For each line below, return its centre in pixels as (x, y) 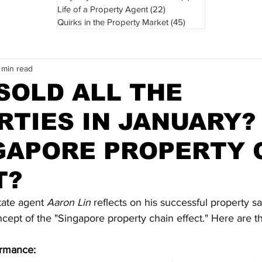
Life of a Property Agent (103, 9)
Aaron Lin (69, 202)
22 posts (182, 9)
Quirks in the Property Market (113, 22)
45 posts (202, 22)
